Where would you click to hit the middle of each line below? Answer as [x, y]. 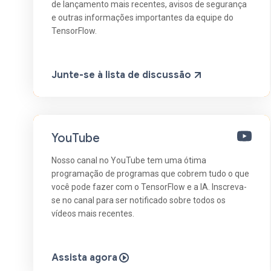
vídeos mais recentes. [93, 213]
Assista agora [84, 257]
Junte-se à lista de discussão [121, 75]
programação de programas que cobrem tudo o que [150, 173]
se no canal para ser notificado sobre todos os [139, 200]
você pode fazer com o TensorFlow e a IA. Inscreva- [149, 187]
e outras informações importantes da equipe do [142, 17]
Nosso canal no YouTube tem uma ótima [129, 160]
